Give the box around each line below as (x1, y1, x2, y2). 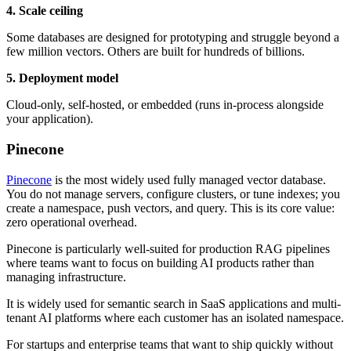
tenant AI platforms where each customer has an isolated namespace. (6, 310, 344, 324)
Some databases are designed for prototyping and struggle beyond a (6, 31, 339, 45)
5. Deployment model (6, 71, 118, 85)
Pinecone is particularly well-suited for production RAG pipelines (6, 241, 330, 255)
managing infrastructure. (6, 270, 126, 284)
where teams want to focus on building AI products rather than (6, 255, 314, 270)
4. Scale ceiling (6, 4, 83, 18)
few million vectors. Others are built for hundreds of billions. (6, 45, 305, 59)
